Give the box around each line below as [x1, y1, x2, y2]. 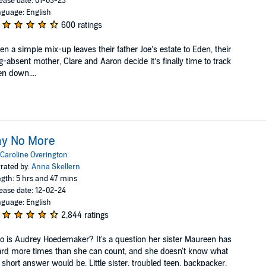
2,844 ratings [61, 210, 109, 220]
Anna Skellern [31, 161, 80, 172]
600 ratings [61, 20, 102, 30]
